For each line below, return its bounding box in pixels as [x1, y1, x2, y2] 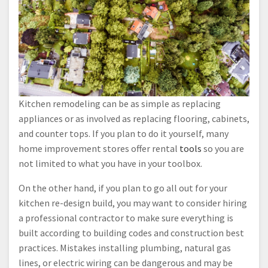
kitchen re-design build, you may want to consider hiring [19, 196, 247, 209]
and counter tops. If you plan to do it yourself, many [19, 127, 229, 139]
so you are [202, 142, 244, 154]
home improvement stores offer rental [19, 142, 179, 154]
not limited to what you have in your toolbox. [19, 157, 202, 169]
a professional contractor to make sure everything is [19, 211, 233, 224]
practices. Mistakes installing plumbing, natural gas [19, 241, 231, 254]
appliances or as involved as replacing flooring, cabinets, [19, 112, 249, 124]
